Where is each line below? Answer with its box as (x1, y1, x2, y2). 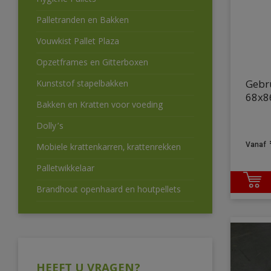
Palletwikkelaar (36, 162, 94, 177)
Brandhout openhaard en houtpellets (36, 183, 181, 198)
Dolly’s (36, 120, 64, 135)
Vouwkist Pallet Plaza (36, 35, 119, 50)
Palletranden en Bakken (36, 14, 129, 29)
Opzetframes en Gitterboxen (36, 56, 148, 71)
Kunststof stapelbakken (36, 77, 128, 93)
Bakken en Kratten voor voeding (36, 99, 163, 114)
